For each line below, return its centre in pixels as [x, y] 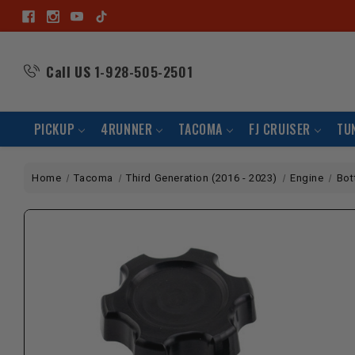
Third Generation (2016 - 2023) [202, 178]
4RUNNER [127, 129]
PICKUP [54, 129]
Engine [307, 178]
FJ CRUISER [280, 129]
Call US [69, 71]
